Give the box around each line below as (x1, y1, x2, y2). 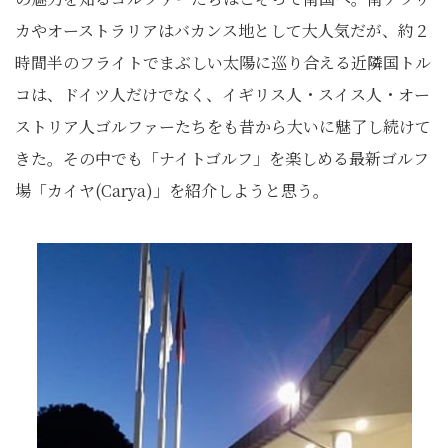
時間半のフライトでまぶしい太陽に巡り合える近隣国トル (15, 51, 431, 74)
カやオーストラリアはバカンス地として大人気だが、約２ (15, 19, 430, 42)
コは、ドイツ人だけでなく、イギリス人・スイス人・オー (15, 83, 430, 106)
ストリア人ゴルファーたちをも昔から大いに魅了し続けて (15, 115, 431, 138)
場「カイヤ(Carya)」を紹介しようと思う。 (15, 179, 329, 202)
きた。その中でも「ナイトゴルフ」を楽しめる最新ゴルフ (15, 147, 429, 170)
